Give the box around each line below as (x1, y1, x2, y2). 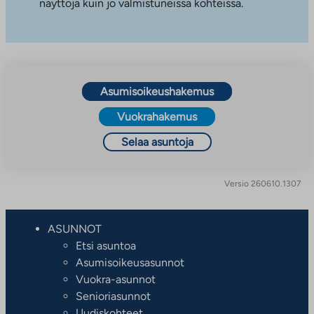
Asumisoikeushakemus (100, 84, 214, 98)
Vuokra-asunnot (76, 272, 156, 286)
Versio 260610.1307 (224, 178, 301, 189)
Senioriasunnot (76, 289, 151, 303)
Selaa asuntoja (121, 135, 193, 149)
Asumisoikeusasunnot (76, 255, 184, 269)
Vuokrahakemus (117, 109, 197, 123)
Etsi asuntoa (76, 238, 136, 252)
